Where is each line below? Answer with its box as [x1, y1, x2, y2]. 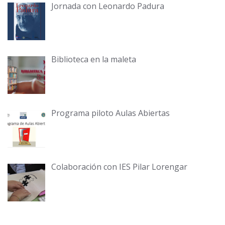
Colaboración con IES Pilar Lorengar [51, 161, 187, 173]
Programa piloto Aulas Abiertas [51, 107, 170, 119]
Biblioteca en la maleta [51, 54, 136, 65]
